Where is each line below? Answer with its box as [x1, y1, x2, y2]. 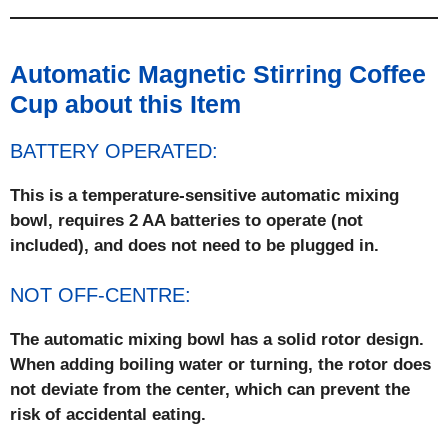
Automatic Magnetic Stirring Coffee [10, 59, 426, 88]
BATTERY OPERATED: [10, 139, 218, 162]
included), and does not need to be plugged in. [10, 235, 379, 255]
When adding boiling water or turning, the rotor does [10, 355, 431, 374]
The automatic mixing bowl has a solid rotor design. [10, 330, 424, 349]
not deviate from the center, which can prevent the [10, 380, 410, 399]
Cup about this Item [10, 89, 241, 118]
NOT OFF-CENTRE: [10, 284, 191, 306]
